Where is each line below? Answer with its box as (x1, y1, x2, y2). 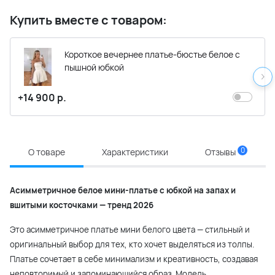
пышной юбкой (64, 61, 124, 74)
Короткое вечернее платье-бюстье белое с (64, 48, 240, 61)
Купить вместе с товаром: (10, 12, 167, 29)
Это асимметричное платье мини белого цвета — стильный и (10, 224, 250, 236)
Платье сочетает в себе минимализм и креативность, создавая (10, 254, 258, 265)
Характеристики (102, 146, 168, 158)
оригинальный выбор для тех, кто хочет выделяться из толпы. (10, 239, 254, 250)
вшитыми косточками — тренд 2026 (10, 199, 153, 211)
